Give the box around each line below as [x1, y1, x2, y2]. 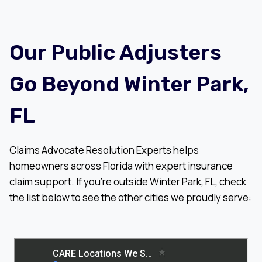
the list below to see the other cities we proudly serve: [9, 190, 251, 204]
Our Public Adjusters [9, 39, 222, 65]
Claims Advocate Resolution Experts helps [9, 143, 199, 157]
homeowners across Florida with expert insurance [9, 158, 233, 173]
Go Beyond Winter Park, [9, 71, 249, 96]
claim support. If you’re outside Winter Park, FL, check [9, 174, 246, 188]
